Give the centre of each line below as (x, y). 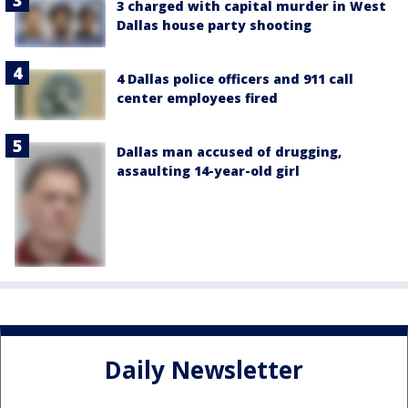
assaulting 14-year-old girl (208, 171)
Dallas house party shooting (214, 25)
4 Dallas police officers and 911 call (235, 78)
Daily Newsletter (204, 369)
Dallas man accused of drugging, (229, 152)
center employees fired (197, 97)
